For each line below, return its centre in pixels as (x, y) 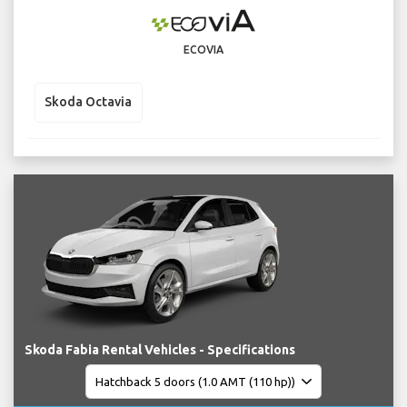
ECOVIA (203, 49)
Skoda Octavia (88, 102)
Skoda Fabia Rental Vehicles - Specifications (160, 350)
